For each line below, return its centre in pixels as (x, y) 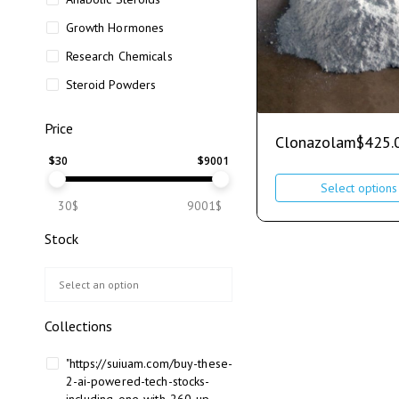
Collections (78, 326)
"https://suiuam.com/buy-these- (149, 363)
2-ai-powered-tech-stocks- (138, 381)
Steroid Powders (111, 85)
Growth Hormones (115, 28)
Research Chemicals (119, 56)
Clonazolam (315, 142)
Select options (358, 187)
